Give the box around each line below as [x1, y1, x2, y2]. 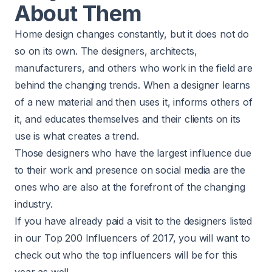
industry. [15, 197, 53, 210]
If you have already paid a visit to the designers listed [15, 214, 253, 227]
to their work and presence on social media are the [15, 163, 245, 176]
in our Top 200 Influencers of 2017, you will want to [15, 231, 250, 244]
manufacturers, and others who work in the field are [15, 61, 253, 74]
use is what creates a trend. [15, 129, 139, 142]
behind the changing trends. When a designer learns [15, 78, 250, 91]
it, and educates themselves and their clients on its [15, 112, 240, 125]
